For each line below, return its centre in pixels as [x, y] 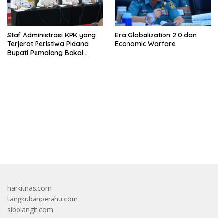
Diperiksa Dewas [35, 61]
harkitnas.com [29, 188]
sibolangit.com [30, 209]
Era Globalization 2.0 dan [156, 35]
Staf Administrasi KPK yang [52, 35]
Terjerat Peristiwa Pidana [48, 44]
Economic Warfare [145, 44]
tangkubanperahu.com [43, 199]
